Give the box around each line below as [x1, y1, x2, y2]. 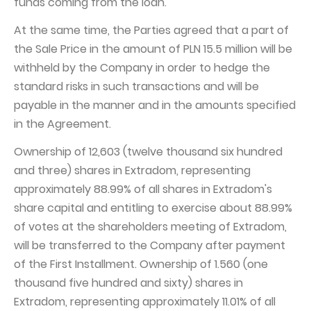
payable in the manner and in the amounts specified [14, 97, 296, 113]
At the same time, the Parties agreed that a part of [14, 22, 289, 38]
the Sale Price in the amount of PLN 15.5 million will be [14, 41, 292, 57]
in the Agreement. [14, 116, 111, 132]
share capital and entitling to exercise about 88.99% [14, 200, 292, 216]
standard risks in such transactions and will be [14, 78, 259, 94]
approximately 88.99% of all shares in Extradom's [14, 181, 272, 197]
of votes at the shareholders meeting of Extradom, [14, 219, 287, 235]
